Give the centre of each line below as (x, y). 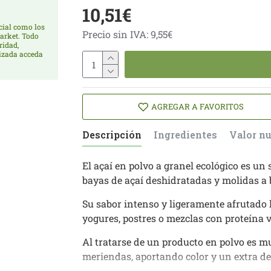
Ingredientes (185, 135)
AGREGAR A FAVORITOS (198, 106)
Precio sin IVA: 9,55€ (127, 34)
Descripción (112, 135)
